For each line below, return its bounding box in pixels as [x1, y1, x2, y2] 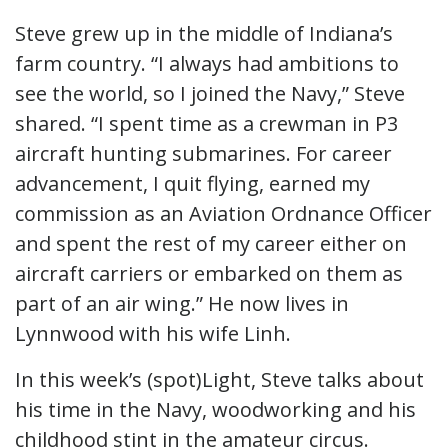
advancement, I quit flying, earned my [15, 169, 370, 197]
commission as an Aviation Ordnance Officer [15, 199, 432, 227]
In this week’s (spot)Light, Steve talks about [15, 365, 424, 393]
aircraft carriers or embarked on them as [15, 259, 403, 287]
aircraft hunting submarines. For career [15, 139, 392, 167]
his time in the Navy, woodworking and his [15, 395, 416, 423]
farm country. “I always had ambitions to [15, 49, 399, 77]
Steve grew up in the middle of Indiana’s [15, 19, 393, 47]
